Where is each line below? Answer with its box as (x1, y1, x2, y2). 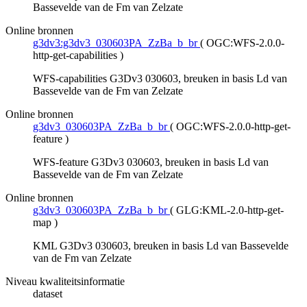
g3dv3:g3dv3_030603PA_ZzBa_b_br (33, 37, 197, 49)
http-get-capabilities (33, 49, 117, 62)
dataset (33, 288, 62, 300)
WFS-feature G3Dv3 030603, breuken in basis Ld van (33, 156, 269, 169)
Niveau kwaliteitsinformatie (5, 275, 125, 288)
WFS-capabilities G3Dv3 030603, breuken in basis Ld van (33, 73, 287, 85)
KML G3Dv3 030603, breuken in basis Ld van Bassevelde (33, 240, 288, 252)
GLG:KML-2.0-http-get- (176, 204, 284, 217)
